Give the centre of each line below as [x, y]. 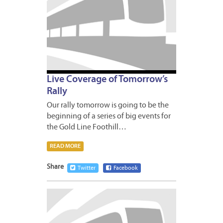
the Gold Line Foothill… [87, 127]
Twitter [87, 168]
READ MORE [65, 146]
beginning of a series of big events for [109, 116]
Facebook [126, 168]
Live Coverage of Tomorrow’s [107, 79]
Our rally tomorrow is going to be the [108, 105]
